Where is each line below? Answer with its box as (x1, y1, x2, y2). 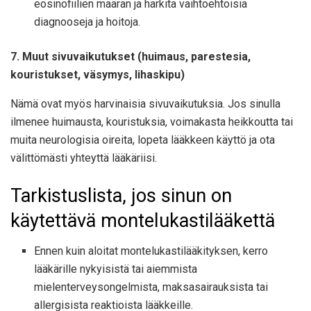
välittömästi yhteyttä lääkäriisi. (10, 151, 157, 165)
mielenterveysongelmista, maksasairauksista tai (34, 280, 269, 294)
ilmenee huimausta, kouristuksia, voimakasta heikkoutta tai (10, 115, 293, 129)
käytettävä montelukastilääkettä (10, 209, 275, 232)
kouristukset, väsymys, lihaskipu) (10, 68, 185, 82)
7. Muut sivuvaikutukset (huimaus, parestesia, (10, 50, 251, 64)
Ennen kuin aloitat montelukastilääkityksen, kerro (34, 244, 269, 258)
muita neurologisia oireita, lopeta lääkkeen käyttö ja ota (10, 133, 275, 147)
